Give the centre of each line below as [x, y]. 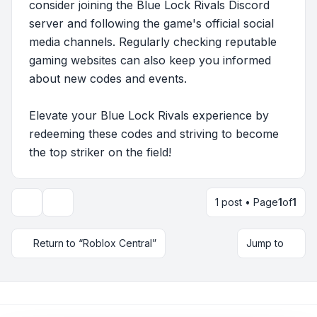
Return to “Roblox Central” [95, 243]
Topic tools [77, 208]
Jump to [265, 243]
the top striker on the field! [100, 152]
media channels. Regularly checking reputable [153, 42]
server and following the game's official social [151, 23]
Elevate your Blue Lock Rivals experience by [149, 115]
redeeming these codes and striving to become [154, 134]
